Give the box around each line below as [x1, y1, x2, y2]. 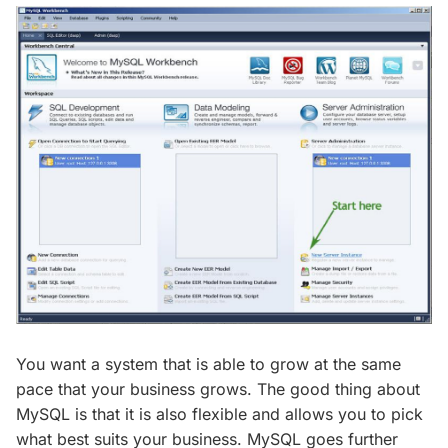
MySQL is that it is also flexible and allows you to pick [16, 403, 423, 424]
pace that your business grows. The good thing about [16, 378, 420, 399]
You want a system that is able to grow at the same [16, 353, 401, 374]
